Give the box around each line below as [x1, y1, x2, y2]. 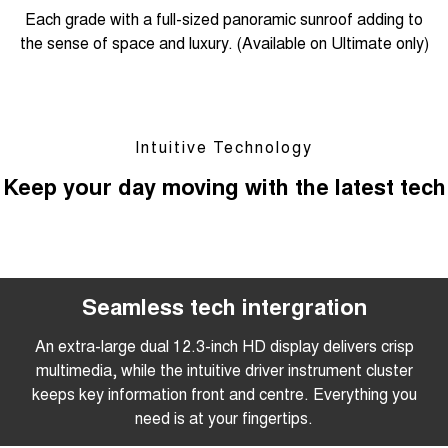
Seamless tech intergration [81, 289, 367, 322]
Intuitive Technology [135, 134, 313, 158]
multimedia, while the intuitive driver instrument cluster [35, 357, 413, 381]
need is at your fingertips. [135, 405, 313, 429]
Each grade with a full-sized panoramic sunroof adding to [25, 6, 423, 30]
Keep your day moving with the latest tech [2, 169, 446, 202]
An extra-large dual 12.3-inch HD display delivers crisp [34, 333, 414, 357]
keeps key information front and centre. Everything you [31, 381, 417, 405]
